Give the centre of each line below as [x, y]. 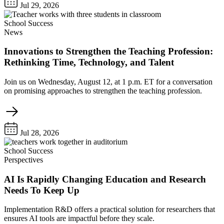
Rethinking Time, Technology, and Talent [89, 62]
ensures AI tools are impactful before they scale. [79, 218]
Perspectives [23, 160]
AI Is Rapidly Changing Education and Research [105, 179]
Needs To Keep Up [42, 190]
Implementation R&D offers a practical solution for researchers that [109, 209]
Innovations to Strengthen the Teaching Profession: [108, 51]
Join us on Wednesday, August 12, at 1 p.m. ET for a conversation [108, 82]
